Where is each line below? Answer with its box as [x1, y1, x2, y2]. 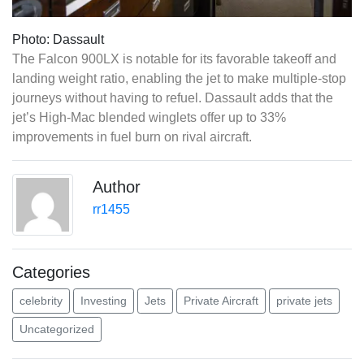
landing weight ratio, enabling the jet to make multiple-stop [12, 71, 346, 86]
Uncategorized [19, 322, 94, 336]
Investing [80, 293, 127, 307]
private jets [276, 293, 332, 307]
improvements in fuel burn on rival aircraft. [12, 130, 252, 145]
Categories [12, 262, 90, 281]
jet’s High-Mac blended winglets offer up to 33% [12, 110, 286, 125]
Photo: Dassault [12, 32, 104, 47]
